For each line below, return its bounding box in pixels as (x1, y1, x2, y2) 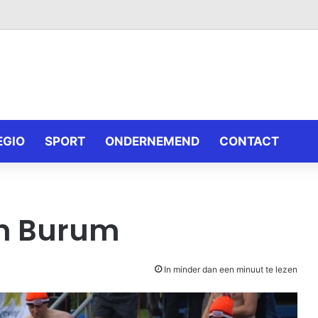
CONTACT (219, 134, 279, 148)
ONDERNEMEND (105, 134, 199, 148)
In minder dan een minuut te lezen (162, 264, 297, 275)
